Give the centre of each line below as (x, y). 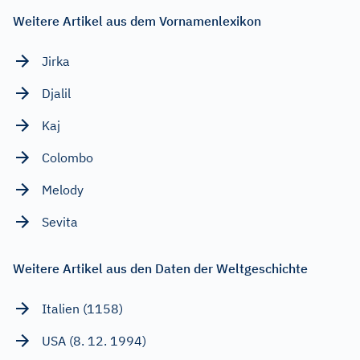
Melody (63, 189)
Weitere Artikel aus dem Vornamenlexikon (137, 20)
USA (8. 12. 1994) (94, 340)
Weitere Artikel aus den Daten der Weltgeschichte (160, 268)
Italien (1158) (82, 308)
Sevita (60, 221)
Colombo (67, 157)
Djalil (56, 93)
